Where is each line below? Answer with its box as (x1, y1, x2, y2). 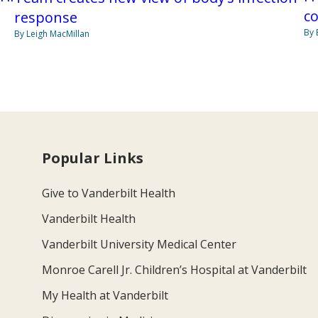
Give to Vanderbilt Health (42, 185, 176, 201)
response (13, 7, 77, 27)
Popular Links (42, 148, 144, 168)
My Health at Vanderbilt (42, 287, 169, 303)
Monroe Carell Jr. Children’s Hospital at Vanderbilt (42, 261, 307, 278)
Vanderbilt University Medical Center (42, 236, 237, 252)
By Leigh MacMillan (13, 27, 89, 40)
